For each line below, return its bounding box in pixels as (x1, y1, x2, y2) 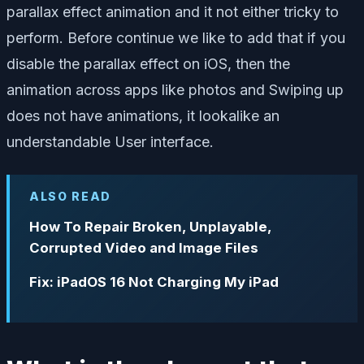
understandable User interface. (6, 132, 214, 150)
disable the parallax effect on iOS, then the (6, 54, 290, 72)
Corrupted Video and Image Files (29, 239, 258, 256)
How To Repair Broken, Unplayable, (29, 218, 271, 235)
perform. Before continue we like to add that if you (6, 28, 345, 46)
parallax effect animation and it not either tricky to (6, 2, 339, 20)
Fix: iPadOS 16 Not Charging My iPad (29, 274, 279, 291)
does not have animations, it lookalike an (6, 106, 279, 124)
